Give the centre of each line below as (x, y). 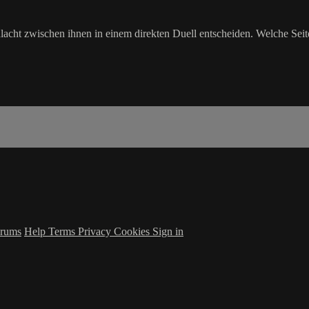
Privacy (96, 231)
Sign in (168, 231)
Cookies (133, 231)
